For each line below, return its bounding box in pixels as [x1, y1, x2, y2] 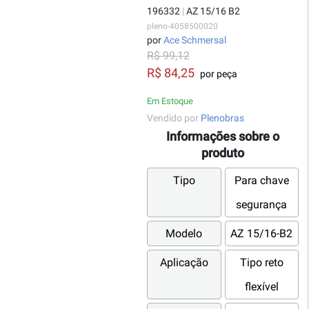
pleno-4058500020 [147, 21, 218, 31]
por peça [198, 68, 237, 79]
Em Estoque [147, 96, 193, 106]
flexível [244, 280, 279, 294]
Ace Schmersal [163, 34, 226, 46]
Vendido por [147, 112, 201, 123]
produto [201, 146, 244, 161]
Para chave [234, 174, 289, 188]
